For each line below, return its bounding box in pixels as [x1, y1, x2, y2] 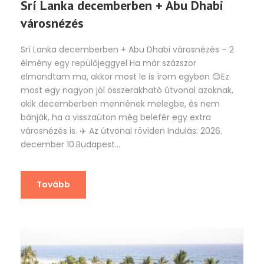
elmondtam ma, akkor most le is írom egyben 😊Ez [21, 70, 229, 82]
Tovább [37, 178, 70, 190]
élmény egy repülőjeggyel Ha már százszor [21, 57, 196, 69]
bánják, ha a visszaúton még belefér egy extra [21, 111, 211, 123]
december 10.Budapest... [21, 138, 120, 150]
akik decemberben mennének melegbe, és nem [21, 97, 220, 110]
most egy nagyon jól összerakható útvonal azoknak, [21, 84, 233, 96]
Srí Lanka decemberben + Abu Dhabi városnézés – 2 [21, 43, 234, 55]
